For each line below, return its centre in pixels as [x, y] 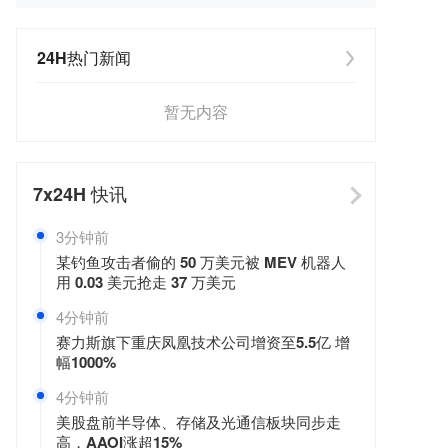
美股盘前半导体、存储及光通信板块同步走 [198, 422]
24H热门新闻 [84, 57]
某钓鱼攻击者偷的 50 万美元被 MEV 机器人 [201, 262]
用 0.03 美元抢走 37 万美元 [146, 282]
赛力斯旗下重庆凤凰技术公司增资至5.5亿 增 [203, 342]
